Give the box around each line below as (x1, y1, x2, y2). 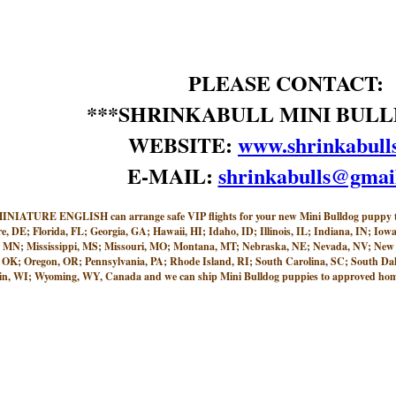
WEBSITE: (128, 129, 238, 160)
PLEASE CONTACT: (187, 67, 384, 98)
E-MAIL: (126, 160, 218, 191)
